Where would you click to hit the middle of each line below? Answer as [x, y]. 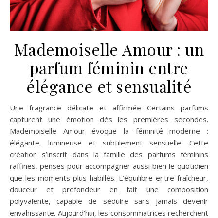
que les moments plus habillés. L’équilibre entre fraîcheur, [109, 178]
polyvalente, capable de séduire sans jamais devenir [109, 201]
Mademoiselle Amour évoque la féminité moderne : [109, 131]
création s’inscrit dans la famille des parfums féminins [109, 154]
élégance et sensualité [109, 86]
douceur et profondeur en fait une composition [109, 190]
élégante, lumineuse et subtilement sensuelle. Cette [109, 143]
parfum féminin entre [109, 68]
